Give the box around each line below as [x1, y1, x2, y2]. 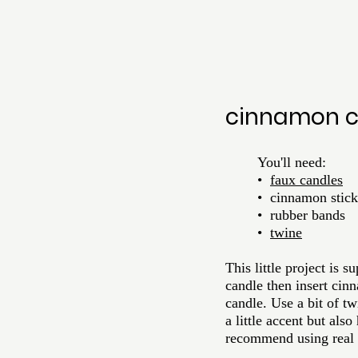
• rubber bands [257, 207, 345, 223]
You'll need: [257, 154, 326, 170]
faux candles [270, 172, 343, 188]
